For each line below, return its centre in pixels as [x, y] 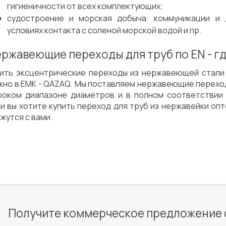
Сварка [24, 79]
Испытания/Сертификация [149, 79]
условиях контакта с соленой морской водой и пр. [104, 30]
